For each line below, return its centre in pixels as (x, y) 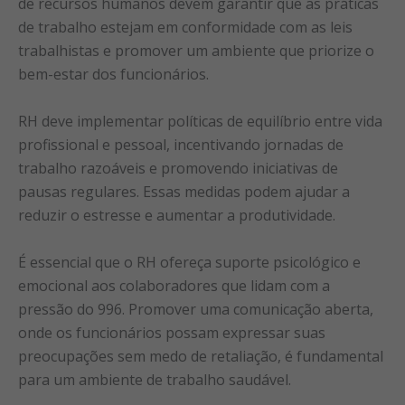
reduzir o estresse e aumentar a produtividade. (177, 215)
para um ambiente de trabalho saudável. (155, 379)
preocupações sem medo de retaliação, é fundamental (201, 356)
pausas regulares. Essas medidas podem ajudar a (184, 191)
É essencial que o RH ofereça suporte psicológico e (189, 262)
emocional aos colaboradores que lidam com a (174, 285)
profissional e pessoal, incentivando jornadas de (181, 144)
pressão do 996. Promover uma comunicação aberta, (196, 309)
